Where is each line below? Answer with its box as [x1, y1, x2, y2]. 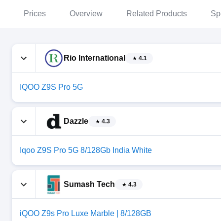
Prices [24, 9, 46, 18]
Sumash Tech [64, 180, 115, 188]
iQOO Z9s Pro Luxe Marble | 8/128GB [20, 209, 151, 218]
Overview [70, 9, 103, 18]
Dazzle [64, 116, 88, 125]
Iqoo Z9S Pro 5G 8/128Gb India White [20, 146, 152, 154]
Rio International [64, 53, 125, 62]
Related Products [126, 9, 187, 18]
